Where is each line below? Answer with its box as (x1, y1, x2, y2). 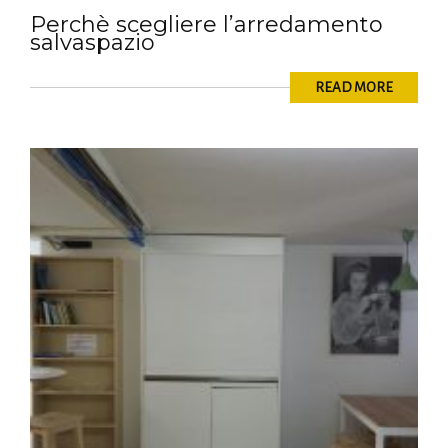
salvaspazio (30, 29, 155, 57)
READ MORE (315, 80, 393, 96)
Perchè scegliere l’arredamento (30, 11, 383, 39)
